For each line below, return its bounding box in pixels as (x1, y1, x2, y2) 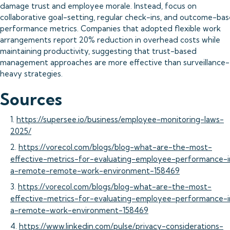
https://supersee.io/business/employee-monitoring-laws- (16, 114, 224, 124)
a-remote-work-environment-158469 (10, 205, 148, 215)
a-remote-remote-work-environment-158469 (10, 166, 180, 176)
